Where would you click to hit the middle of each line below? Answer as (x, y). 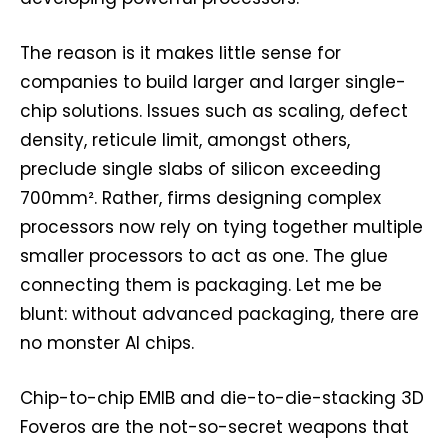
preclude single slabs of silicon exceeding (200, 169)
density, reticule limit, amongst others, (185, 140)
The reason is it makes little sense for (180, 53)
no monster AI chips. (107, 343)
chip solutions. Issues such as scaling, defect (214, 111)
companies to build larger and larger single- (213, 82)
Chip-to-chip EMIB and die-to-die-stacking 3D (222, 398)
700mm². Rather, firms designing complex (200, 198)
